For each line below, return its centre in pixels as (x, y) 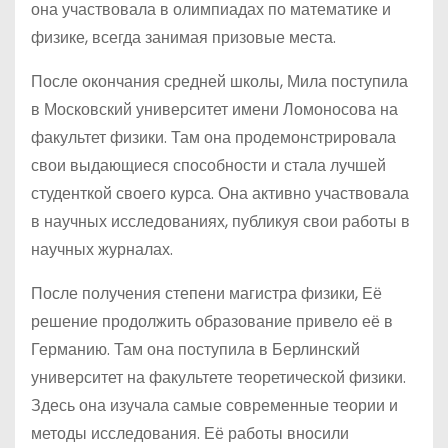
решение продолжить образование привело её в (212, 321)
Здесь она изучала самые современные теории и (214, 405)
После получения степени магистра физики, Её (206, 293)
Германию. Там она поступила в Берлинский (195, 349)
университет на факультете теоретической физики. (218, 377)
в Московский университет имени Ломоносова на (214, 109)
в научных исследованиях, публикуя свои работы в (220, 221)
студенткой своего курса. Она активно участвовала (220, 193)
